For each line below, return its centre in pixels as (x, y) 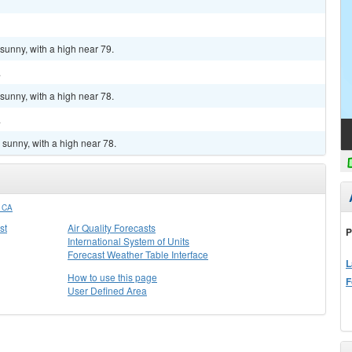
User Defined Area (107, 290)
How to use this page (112, 277)
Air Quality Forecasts (112, 227)
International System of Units (128, 241)
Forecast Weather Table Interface (138, 254)
